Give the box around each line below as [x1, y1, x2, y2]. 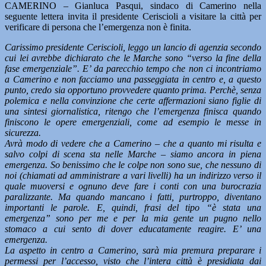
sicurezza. [5, 128, 41, 138]
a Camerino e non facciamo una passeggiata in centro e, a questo [5, 74, 261, 84]
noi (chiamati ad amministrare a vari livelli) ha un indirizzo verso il [5, 170, 261, 180]
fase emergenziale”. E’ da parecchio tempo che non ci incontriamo [5, 64, 261, 74]
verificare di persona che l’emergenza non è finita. [5, 22, 191, 32]
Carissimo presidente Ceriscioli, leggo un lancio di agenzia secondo [5, 42, 261, 52]
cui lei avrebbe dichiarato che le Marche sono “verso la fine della [5, 53, 261, 63]
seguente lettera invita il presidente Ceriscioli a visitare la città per [5, 11, 261, 21]
